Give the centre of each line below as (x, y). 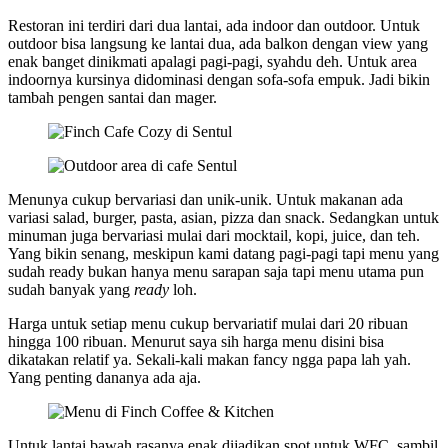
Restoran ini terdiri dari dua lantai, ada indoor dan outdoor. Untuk (214, 25)
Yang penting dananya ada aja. (106, 377)
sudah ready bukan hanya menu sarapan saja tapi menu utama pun (216, 271)
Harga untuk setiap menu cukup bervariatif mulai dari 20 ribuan (208, 323)
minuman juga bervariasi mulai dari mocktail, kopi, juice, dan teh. (214, 235)
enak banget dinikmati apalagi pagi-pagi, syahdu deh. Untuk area (212, 61)
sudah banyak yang (71, 289)
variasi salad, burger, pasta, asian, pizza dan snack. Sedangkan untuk (223, 217)
